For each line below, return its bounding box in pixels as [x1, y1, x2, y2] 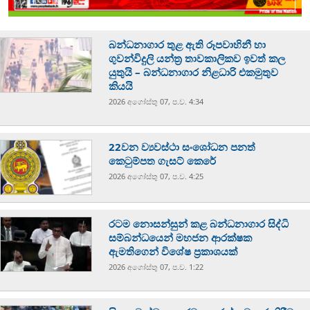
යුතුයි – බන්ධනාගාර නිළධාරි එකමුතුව [109, 65, 279, 80]
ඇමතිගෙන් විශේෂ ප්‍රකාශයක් [109, 244, 238, 259]
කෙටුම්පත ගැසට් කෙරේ [109, 154, 217, 168]
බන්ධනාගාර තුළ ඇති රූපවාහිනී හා [109, 37, 266, 52]
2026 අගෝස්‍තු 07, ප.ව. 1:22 [109, 262, 204, 273]
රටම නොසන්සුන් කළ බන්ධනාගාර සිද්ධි [109, 217, 289, 231]
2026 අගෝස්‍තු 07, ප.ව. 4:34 [109, 96, 204, 107]
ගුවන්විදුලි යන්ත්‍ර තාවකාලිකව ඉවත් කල [109, 51, 286, 66]
